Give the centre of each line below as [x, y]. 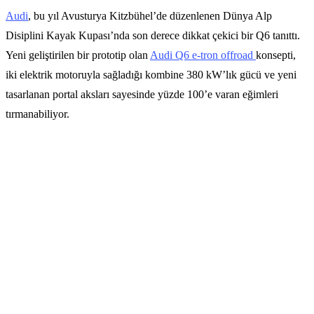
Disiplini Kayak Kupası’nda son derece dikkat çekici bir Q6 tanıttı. [153, 35]
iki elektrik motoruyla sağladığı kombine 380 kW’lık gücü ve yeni [151, 74]
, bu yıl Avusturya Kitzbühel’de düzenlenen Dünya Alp [150, 15]
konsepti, [276, 55]
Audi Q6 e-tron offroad [203, 55]
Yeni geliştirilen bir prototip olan [78, 55]
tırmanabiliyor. [37, 114]
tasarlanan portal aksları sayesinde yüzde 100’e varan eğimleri [142, 94]
